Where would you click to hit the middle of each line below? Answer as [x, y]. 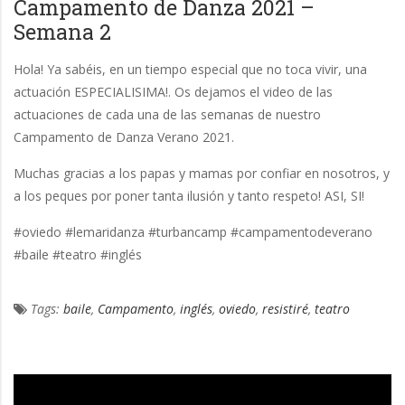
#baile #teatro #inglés [78, 255]
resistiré [285, 309]
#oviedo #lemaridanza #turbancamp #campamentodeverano [193, 232]
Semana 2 [62, 32]
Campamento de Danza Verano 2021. [124, 137]
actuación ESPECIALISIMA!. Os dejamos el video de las [173, 92]
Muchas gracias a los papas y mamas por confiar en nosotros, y [202, 174]
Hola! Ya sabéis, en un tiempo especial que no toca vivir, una [190, 70]
